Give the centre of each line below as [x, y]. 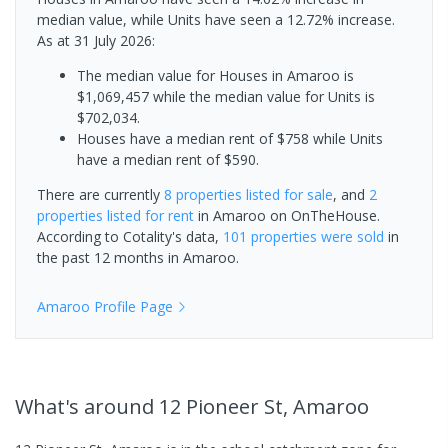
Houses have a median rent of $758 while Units [230, 138]
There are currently [100, 194]
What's [49, 406]
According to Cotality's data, [130, 236]
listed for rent [148, 215]
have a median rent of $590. [168, 159]
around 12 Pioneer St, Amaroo [226, 406]
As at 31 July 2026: [96, 40]
